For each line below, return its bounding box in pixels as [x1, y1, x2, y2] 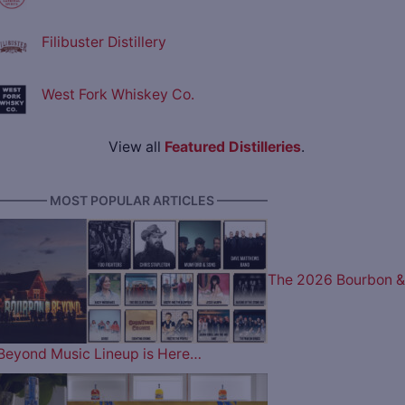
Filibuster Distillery [42, 33, 166, 52]
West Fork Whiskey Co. [42, 86, 194, 104]
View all [108, 138, 165, 156]
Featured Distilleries [164, 138, 301, 156]
